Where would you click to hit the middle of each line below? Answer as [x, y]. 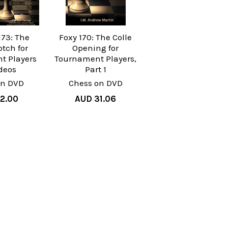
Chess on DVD [95, 83]
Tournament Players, [96, 59]
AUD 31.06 [96, 99]
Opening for [96, 48]
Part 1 [95, 69]
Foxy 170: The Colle [96, 37]
